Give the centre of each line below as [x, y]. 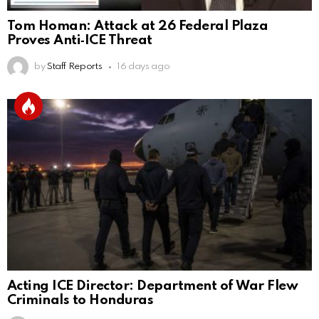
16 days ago [143, 67]
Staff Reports [74, 67]
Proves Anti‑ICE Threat [80, 41]
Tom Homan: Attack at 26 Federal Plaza [138, 26]
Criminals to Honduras [80, 300]
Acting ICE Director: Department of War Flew [153, 286]
